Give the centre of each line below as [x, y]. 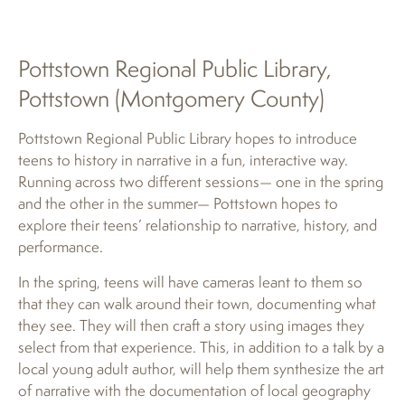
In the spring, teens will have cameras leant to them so [190, 281]
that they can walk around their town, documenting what [197, 303]
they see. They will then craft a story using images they [191, 325]
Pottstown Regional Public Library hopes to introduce [188, 138]
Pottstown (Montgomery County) [171, 99]
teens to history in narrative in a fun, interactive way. [183, 160]
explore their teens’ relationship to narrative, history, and [198, 225]
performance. [61, 247]
